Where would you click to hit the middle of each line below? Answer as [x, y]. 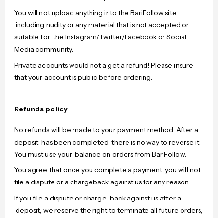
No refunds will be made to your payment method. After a [106, 130]
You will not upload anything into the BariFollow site [95, 13]
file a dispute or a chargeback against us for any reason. [102, 182]
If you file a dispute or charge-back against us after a [98, 198]
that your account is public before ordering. [83, 77]
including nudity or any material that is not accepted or [101, 25]
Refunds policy [41, 109]
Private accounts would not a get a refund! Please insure [104, 65]
